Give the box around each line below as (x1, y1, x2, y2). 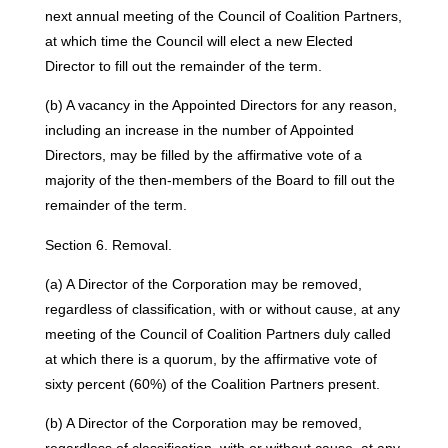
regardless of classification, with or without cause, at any (44, 300, 400, 317)
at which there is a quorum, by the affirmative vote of (44, 350, 377, 367)
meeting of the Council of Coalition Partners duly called (44, 325, 391, 342)
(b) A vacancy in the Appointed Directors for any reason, (44, 97, 397, 114)
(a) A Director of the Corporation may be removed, (44, 275, 362, 292)
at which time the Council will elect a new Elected (44, 32, 353, 49)
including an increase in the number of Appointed (44, 122, 354, 139)
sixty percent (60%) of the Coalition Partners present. (44, 375, 380, 392)
